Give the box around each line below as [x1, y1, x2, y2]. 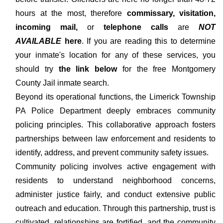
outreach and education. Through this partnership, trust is [15, 204, 216, 213]
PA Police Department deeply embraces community [15, 107, 216, 115]
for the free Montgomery [117, 65, 216, 73]
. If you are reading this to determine [81, 37, 216, 45]
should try [15, 65, 53, 73]
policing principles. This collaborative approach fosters [15, 120, 216, 129]
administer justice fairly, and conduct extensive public [15, 190, 216, 199]
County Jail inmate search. [15, 79, 109, 87]
